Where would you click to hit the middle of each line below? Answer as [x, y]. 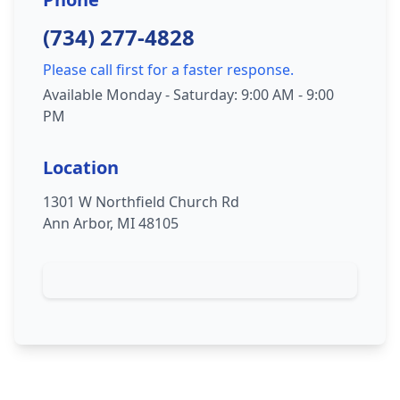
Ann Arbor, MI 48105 [111, 223]
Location [81, 167]
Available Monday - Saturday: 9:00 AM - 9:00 [188, 95]
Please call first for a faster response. [168, 70]
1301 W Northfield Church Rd [141, 202]
